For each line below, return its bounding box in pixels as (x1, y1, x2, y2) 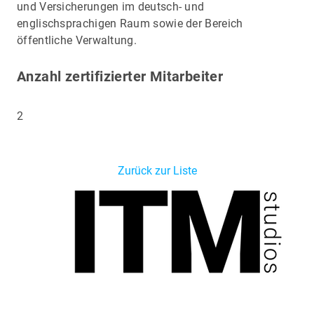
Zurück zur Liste (117, 163, 197, 177)
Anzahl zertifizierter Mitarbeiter (17, 67, 224, 85)
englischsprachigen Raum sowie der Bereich (17, 16, 243, 30)
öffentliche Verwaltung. (17, 33, 137, 47)
